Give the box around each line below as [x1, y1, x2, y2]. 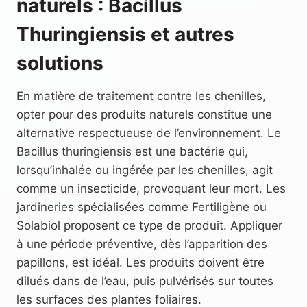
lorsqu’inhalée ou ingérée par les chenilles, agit [16, 162, 273, 177]
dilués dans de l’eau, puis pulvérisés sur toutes [16, 273, 273, 288]
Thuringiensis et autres [16, 22, 234, 46]
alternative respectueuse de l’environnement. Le [16, 125, 281, 140]
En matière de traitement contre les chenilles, [16, 88, 266, 103]
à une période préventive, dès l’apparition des [16, 236, 267, 251]
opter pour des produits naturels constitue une [16, 107, 272, 121]
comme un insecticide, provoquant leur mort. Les [16, 181, 286, 195]
